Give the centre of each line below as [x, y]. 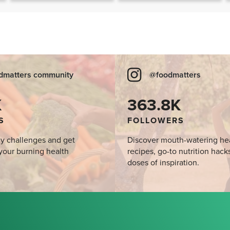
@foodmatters [175, 75]
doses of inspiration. [163, 163]
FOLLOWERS [156, 121]
